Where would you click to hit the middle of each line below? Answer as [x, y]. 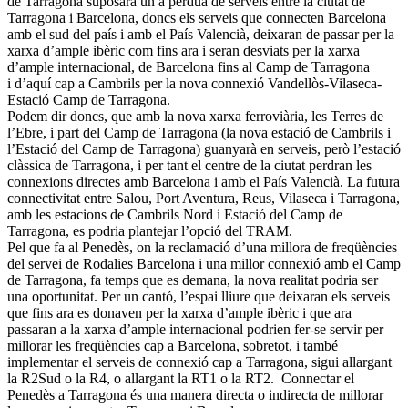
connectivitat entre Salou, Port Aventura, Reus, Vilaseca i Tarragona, [204, 198]
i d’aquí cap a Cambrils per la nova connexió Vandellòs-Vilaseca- [194, 83]
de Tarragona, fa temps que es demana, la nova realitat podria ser [193, 280]
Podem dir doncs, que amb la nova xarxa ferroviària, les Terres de [195, 116]
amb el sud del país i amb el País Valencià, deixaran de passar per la [201, 34]
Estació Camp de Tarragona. [89, 99]
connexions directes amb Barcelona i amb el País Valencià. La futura [204, 181]
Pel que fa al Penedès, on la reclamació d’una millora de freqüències [202, 247]
